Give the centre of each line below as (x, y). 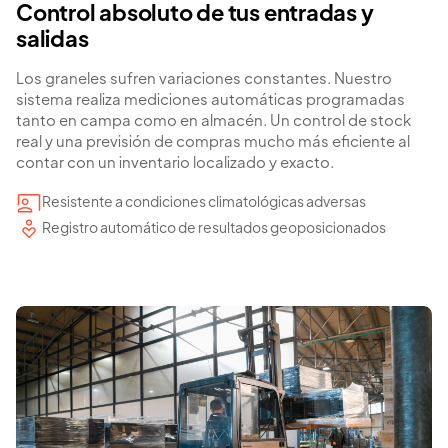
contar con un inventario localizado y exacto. (175, 163)
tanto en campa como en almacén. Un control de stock (213, 121)
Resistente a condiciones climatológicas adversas (204, 202)
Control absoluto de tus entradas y (195, 14)
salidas (52, 40)
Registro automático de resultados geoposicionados (214, 228)
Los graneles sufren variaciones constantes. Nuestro (204, 79)
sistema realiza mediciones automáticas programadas (210, 100)
